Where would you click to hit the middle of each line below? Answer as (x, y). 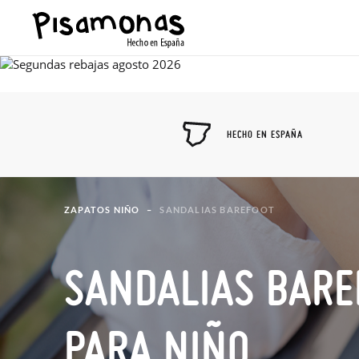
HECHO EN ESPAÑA (265, 134)
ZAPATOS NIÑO (102, 210)
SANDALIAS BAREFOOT (218, 210)
